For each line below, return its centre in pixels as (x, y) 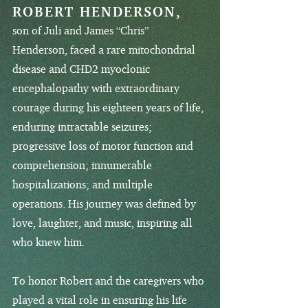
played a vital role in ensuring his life (100, 300)
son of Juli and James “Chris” (80, 30)
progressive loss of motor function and (103, 146)
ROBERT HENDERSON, (97, 11)
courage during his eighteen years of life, (108, 107)
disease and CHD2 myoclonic (81, 69)
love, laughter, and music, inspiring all (102, 223)
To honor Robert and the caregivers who (108, 280)
